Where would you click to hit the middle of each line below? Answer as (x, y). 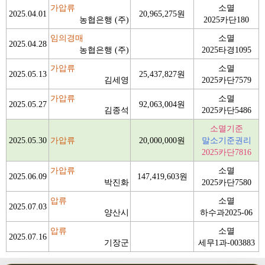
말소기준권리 (226, 140)
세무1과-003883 (226, 243)
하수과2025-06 (226, 212)
